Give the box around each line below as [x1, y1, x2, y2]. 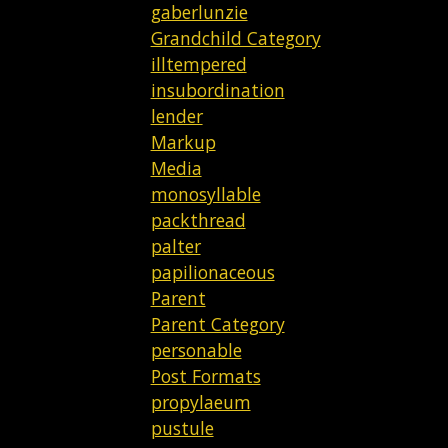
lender [150, 103, 203, 128]
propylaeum [150, 389, 251, 414]
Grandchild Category [150, 25, 321, 50]
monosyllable [150, 181, 261, 206]
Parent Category [150, 311, 285, 336]
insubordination [150, 77, 285, 102]
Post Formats [150, 363, 261, 388]
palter [150, 233, 201, 258]
